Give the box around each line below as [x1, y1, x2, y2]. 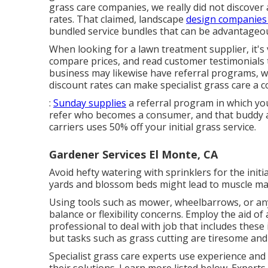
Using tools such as [49, 195, 139, 209]
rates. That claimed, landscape [49, 12, 186, 26]
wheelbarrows [175, 195, 239, 209]
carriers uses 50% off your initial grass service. [49, 120, 256, 133]
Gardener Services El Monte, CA [49, 147, 218, 162]
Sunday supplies [53, 96, 126, 109]
